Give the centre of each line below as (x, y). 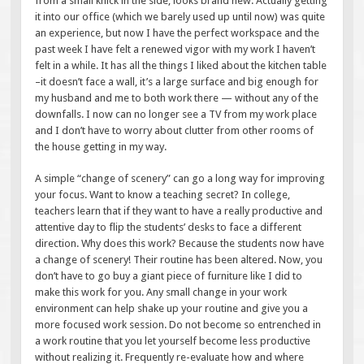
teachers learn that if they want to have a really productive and (179, 211)
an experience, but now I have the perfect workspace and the (178, 32)
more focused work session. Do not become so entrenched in (178, 325)
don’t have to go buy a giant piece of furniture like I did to (169, 276)
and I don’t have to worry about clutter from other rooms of (175, 130)
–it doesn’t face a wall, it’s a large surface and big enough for (177, 81)
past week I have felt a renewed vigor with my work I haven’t (175, 49)
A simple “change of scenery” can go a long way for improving (180, 179)
